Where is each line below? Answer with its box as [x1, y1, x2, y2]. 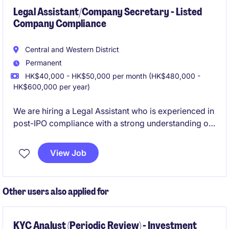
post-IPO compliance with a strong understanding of [13, 118, 212, 128]
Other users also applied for [3, 186, 109, 198]
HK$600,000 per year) [13, 82, 90, 91]
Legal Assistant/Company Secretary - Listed [13, 5, 202, 18]
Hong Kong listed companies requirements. [13, 130, 177, 141]
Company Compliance [13, 17, 106, 30]
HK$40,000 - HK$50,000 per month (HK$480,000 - [23, 72, 200, 80]
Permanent [24, 58, 62, 67]
